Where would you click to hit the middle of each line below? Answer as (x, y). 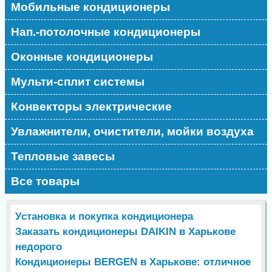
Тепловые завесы (63, 157)
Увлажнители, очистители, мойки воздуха (133, 132)
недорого (39, 247)
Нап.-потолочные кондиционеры (106, 32)
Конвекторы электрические (92, 107)
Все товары (46, 182)
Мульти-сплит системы (78, 82)
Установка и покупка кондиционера (104, 217)
